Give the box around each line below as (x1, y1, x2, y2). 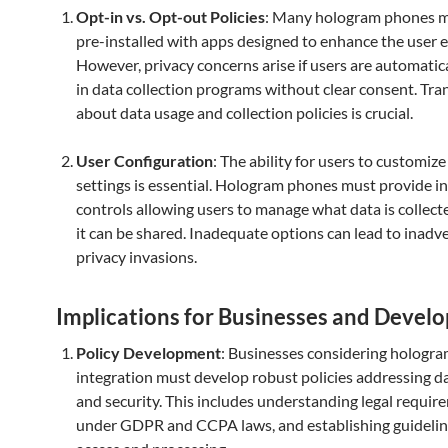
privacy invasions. (76, 247, 197, 266)
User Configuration (76, 151, 213, 170)
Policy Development (76, 343, 221, 362)
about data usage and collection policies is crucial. (76, 103, 413, 122)
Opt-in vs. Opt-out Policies (76, 7, 265, 26)
